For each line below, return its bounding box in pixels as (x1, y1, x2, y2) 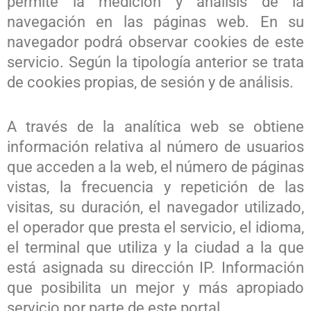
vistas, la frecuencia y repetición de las (7, 178, 304, 196)
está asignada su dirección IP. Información (7, 259, 304, 277)
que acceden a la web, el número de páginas (7, 158, 304, 176)
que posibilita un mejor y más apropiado (7, 279, 304, 297)
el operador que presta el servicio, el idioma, (7, 219, 304, 237)
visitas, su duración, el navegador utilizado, (7, 199, 304, 217)
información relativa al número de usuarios (7, 138, 304, 156)
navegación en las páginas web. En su (7, 13, 304, 31)
